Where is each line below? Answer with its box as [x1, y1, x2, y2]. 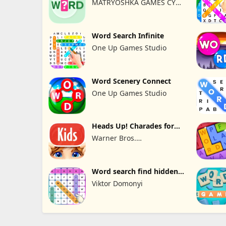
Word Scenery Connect [91, 76, 171, 86]
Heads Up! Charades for [91, 121, 174, 131]
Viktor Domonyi [91, 179, 143, 189]
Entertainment [91, 144, 141, 154]
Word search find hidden [91, 166, 178, 177]
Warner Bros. [91, 133, 136, 143]
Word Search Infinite [91, 30, 164, 40]
